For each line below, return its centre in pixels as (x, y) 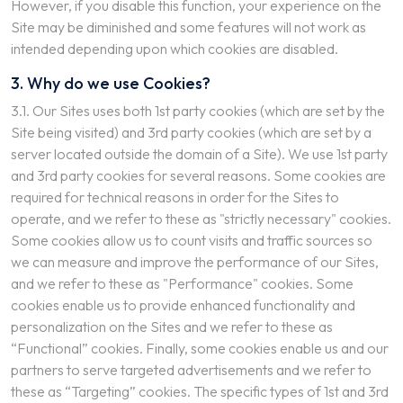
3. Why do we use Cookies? (111, 83)
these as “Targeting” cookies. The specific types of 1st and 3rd (200, 391)
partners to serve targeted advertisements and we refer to (191, 370)
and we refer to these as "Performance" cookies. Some (182, 283)
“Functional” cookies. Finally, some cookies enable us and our (200, 348)
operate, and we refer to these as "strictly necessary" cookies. (201, 219)
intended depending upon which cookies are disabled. (175, 49)
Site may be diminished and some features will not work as (188, 27)
